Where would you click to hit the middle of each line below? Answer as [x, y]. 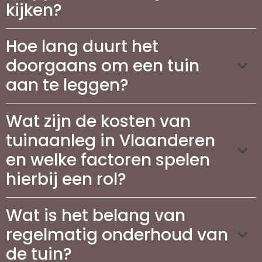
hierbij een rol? [66, 179]
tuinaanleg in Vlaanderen [111, 140]
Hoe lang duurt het [82, 46]
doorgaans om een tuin [103, 65]
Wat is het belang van [96, 215]
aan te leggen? [67, 85]
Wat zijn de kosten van [98, 121]
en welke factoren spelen [108, 160]
